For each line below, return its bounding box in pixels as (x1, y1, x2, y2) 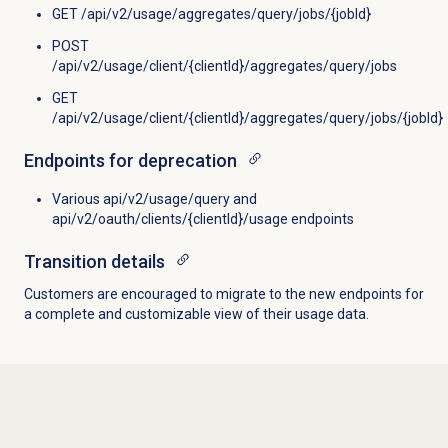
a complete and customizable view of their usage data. (23, 305, 369, 322)
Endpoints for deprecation (23, 149, 237, 171)
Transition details (23, 250, 165, 272)
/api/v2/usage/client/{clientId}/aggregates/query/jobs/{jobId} (51, 109, 443, 126)
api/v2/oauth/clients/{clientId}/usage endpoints (51, 210, 354, 227)
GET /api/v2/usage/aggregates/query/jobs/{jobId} (51, 5, 371, 22)
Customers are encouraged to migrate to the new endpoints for (23, 285, 424, 302)
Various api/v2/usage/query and (51, 190, 257, 207)
